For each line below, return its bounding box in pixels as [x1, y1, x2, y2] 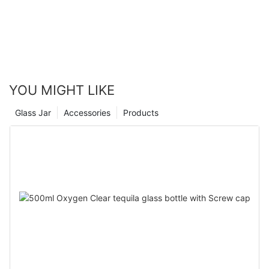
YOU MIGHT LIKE [9, 82, 115, 98]
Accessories [64, 107, 110, 118]
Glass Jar [15, 107, 51, 118]
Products [123, 107, 159, 118]
